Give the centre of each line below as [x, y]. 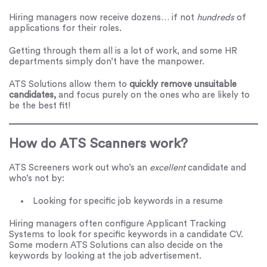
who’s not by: [37, 179]
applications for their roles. [65, 29]
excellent [169, 168]
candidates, [32, 95]
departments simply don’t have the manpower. [107, 62]
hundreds [217, 18]
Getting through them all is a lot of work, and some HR [123, 51]
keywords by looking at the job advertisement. [105, 256]
